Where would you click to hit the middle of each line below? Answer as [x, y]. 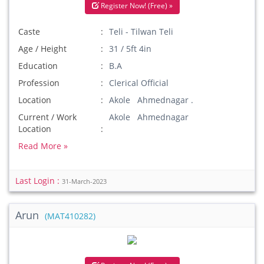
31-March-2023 [84, 181]
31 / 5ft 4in [131, 49]
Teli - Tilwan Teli [141, 32]
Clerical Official [139, 83]
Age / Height [42, 49]
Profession [39, 83]
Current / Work [47, 117]
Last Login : [39, 181]
